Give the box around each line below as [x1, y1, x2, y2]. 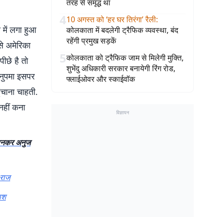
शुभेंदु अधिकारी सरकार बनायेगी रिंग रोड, [66, 63, 175, 74]
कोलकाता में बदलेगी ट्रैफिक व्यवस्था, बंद [66, 25, 178, 35]
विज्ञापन [116, 109, 129, 116]
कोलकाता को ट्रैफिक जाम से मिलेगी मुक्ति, [66, 52, 184, 63]
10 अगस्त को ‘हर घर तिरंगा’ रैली [66, 14, 156, 25]
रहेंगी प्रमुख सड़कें [66, 35, 116, 46]
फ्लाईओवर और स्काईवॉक [66, 74, 135, 84]
